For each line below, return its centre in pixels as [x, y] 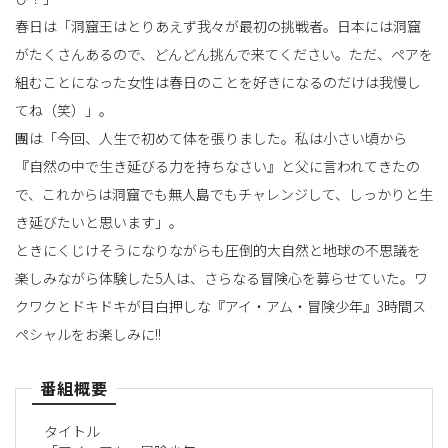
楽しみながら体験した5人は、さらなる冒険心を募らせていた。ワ [221, 277]
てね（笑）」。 [64, 109]
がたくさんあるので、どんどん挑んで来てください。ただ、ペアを [224, 53]
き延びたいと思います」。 [99, 221]
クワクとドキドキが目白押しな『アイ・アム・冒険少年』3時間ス [220, 305]
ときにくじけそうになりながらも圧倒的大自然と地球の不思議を [218, 249]
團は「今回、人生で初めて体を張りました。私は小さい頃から [211, 137]
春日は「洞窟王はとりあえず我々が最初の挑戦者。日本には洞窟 [218, 25]
